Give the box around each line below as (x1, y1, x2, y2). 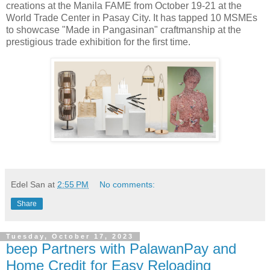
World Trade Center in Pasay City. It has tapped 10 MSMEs (6, 12, 257, 23)
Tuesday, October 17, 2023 (6, 233, 134, 240)
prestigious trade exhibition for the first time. (6, 36, 193, 47)
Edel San (11, 179, 45, 189)
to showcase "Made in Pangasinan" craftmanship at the (6, 24, 241, 35)
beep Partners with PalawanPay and (6, 240, 236, 257)
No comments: (99, 179, 155, 189)
